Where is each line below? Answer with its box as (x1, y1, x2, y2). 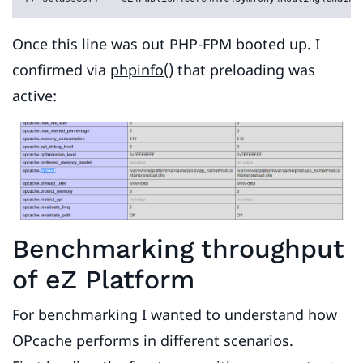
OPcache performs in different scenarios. (12, 330, 293, 350)
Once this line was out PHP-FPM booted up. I (12, 34, 320, 54)
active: (12, 86, 57, 106)
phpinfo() (110, 60, 173, 80)
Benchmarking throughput (12, 233, 344, 264)
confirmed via (12, 60, 110, 80)
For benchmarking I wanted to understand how (12, 304, 337, 324)
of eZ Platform (12, 263, 194, 295)
